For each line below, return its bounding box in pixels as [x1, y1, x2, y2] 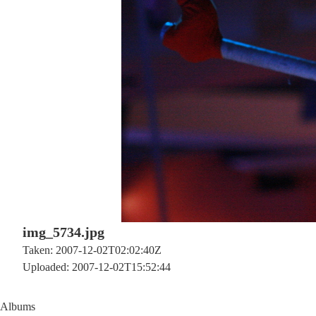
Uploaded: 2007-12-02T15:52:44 [23, 261, 171, 273]
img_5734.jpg [23, 224, 104, 240]
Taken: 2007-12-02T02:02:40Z [23, 244, 162, 256]
